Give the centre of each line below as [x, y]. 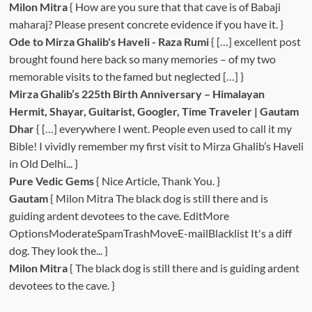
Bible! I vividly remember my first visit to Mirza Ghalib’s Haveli [156, 146]
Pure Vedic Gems [51, 181]
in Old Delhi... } [43, 164]
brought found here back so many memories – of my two [142, 59]
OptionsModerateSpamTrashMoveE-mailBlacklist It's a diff [150, 233]
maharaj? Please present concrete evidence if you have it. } [146, 24]
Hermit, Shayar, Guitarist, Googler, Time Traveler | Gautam [154, 111]
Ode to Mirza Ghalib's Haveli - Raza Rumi [109, 42]
